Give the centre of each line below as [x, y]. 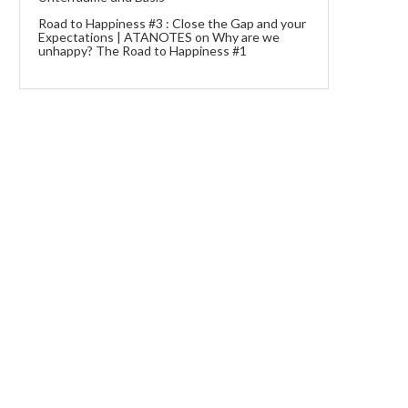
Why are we [246, 36]
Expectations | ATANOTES [115, 36]
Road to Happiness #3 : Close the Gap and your [172, 23]
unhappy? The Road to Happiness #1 [143, 50]
